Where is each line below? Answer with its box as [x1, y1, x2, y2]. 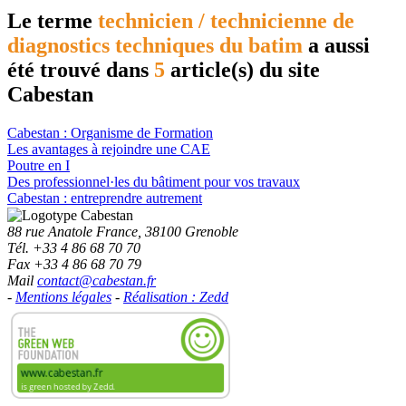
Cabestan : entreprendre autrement [7, 189, 202, 206]
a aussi [303, 33, 370, 57]
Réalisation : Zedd [123, 288, 228, 304]
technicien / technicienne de [98, 8, 354, 33]
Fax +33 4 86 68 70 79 [7, 256, 141, 272]
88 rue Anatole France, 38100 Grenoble [7, 223, 238, 239]
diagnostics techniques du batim [7, 33, 303, 57]
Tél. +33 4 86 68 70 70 [7, 239, 140, 256]
